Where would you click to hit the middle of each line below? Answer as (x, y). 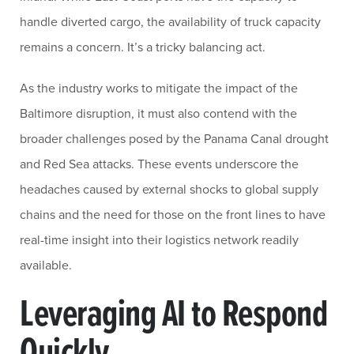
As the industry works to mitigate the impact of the (159, 88)
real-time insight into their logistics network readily (159, 239)
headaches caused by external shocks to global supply (169, 189)
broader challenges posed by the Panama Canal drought (174, 138)
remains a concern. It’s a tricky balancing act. (143, 47)
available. (46, 265)
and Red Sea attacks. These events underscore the (159, 164)
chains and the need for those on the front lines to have (173, 214)
